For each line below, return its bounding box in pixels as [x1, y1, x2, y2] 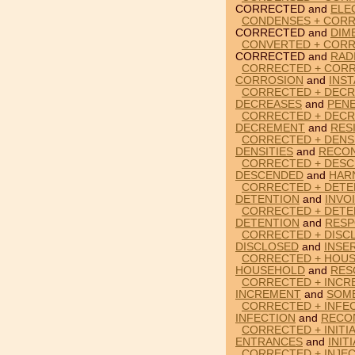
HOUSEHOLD [235, 265, 305, 277]
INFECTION [235, 312, 296, 324]
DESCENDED [235, 170, 303, 181]
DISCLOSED [235, 241, 299, 253]
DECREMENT [235, 122, 305, 134]
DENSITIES [235, 146, 293, 158]
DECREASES [235, 98, 302, 110]
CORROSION [235, 74, 303, 86]
